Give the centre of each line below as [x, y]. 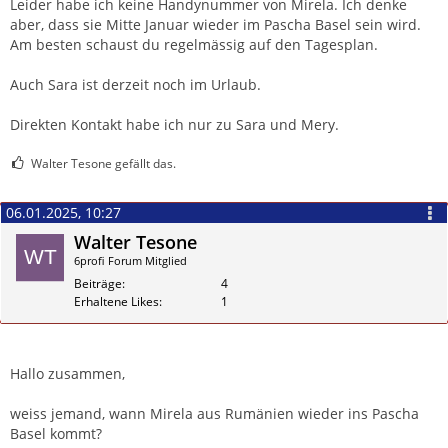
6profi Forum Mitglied [130, 260]
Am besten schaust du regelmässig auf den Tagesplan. [194, 44]
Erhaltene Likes [116, 301]
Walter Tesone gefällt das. [103, 163]
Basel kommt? [56, 433]
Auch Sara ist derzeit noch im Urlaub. [135, 84]
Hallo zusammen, [67, 373]
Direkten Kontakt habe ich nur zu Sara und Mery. [174, 124]
